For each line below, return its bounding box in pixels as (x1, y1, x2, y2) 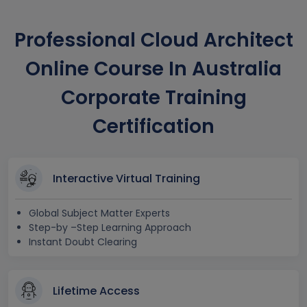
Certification (93, 112, 214, 140)
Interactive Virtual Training (53, 171, 200, 187)
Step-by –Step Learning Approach (29, 220, 191, 234)
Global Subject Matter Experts (29, 206, 170, 220)
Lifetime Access (53, 283, 140, 299)
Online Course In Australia (25, 55, 282, 82)
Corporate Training (60, 84, 247, 111)
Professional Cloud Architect (14, 26, 293, 53)
